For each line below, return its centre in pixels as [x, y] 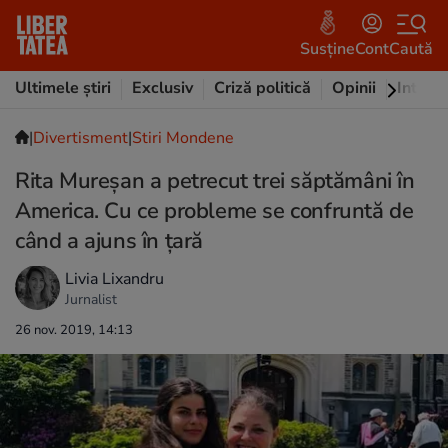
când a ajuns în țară [109, 241]
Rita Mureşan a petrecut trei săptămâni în [215, 181]
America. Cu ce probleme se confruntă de [214, 211]
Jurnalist [91, 299]
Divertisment [80, 138]
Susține [327, 48]
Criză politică [262, 88]
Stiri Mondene [183, 138]
